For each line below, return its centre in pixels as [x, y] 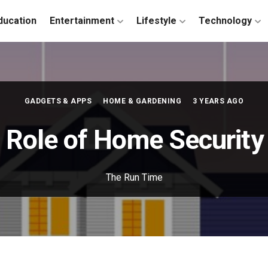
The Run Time [134, 177]
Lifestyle [156, 21]
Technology [225, 21]
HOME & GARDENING [142, 101]
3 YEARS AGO [218, 101]
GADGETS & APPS [58, 101]
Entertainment [82, 21]
